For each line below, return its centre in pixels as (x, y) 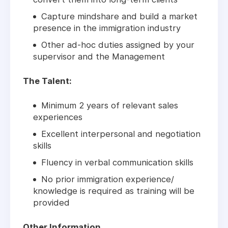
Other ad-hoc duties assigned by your (118, 45)
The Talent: (47, 81)
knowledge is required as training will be (114, 191)
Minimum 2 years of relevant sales (110, 106)
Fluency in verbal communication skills (117, 163)
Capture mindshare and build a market (119, 17)
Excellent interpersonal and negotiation (121, 134)
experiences (58, 117)
